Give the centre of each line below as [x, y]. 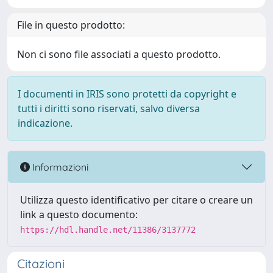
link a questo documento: [79, 214]
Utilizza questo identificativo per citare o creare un [136, 200]
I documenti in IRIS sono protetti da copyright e [127, 94]
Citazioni [41, 264]
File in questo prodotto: [71, 25]
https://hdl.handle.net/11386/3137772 [108, 230]
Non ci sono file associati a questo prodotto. [119, 54]
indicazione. [45, 123]
